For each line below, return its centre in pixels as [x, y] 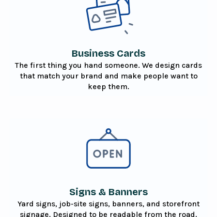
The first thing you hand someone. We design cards [108, 65]
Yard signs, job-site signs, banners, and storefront [108, 203]
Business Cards [108, 54]
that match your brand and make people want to [108, 76]
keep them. [108, 87]
